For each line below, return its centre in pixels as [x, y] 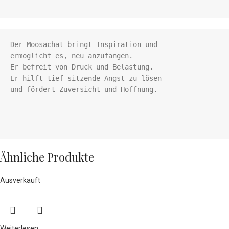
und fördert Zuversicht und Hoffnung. [86, 90]
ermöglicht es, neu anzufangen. [72, 56]
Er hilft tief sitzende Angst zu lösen [86, 78]
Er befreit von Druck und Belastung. [82, 67]
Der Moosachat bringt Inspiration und [84, 45]
